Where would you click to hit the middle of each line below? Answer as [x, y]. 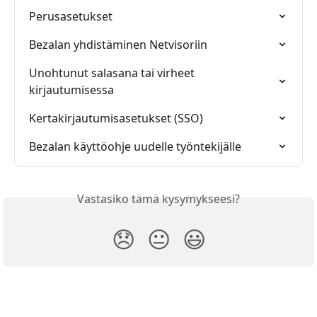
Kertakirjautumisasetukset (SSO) [116, 118]
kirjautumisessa [71, 90]
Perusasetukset [71, 16]
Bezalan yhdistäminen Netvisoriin [118, 44]
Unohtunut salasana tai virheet [113, 73]
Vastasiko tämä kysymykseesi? [158, 198]
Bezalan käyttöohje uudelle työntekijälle [135, 146]
